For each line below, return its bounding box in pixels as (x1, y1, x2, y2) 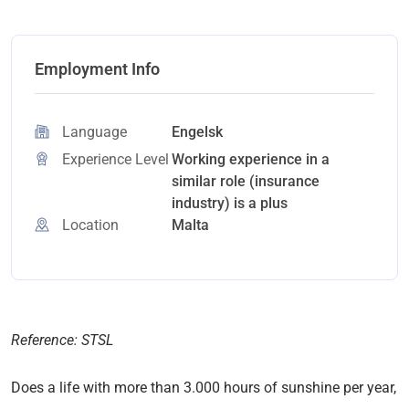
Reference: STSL (11, 330, 113, 349)
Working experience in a (172, 150, 330, 168)
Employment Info (35, 58, 160, 79)
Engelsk (172, 122, 223, 141)
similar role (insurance (172, 172, 320, 190)
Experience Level (62, 150, 169, 168)
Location (62, 215, 119, 234)
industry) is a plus (172, 194, 288, 212)
